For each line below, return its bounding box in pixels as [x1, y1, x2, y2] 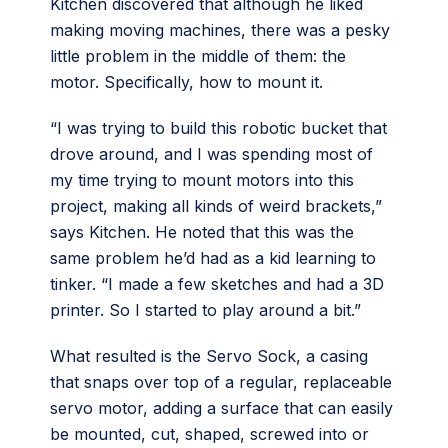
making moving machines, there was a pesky [50, 20, 390, 40]
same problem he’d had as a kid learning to [50, 248, 376, 268]
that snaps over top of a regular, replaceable [50, 372, 392, 392]
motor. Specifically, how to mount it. [50, 72, 328, 92]
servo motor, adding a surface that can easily [50, 398, 393, 418]
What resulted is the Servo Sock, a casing [50, 346, 368, 366]
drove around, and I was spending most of [50, 144, 373, 164]
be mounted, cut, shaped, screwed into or [50, 424, 369, 444]
